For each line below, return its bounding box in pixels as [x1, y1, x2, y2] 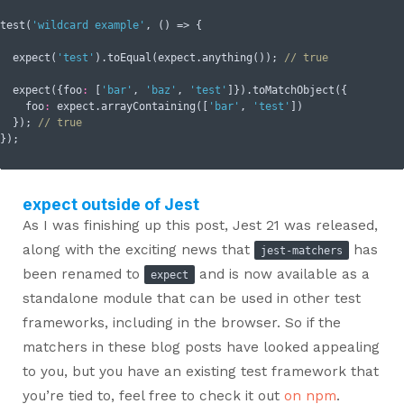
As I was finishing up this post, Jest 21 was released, [22, 216, 378, 234]
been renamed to [22, 265, 144, 282]
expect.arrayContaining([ [50, 100, 208, 114]
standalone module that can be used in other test [22, 289, 361, 307]
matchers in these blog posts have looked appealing [22, 338, 380, 355]
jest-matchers [260, 243, 343, 257]
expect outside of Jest [22, 194, 199, 214]
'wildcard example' [32, 19, 145, 32]
